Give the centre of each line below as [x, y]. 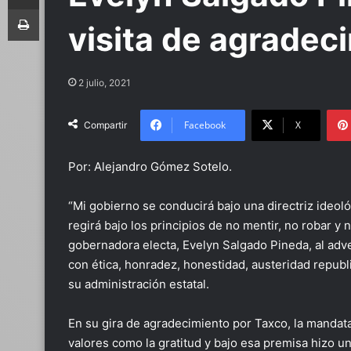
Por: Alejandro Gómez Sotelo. [150, 166]
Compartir [105, 125]
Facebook [205, 125]
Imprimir [58, 9]
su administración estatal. [139, 284]
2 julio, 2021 [105, 83]
